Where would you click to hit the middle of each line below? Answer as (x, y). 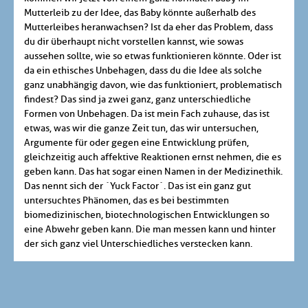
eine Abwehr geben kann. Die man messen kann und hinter (150, 230)
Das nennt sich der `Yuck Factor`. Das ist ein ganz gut (137, 186)
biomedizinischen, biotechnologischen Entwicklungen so (147, 215)
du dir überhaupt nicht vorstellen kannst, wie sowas (134, 42)
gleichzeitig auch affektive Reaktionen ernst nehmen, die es (153, 157)
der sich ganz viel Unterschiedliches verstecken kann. (138, 244)
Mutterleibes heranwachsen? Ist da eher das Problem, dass (148, 27)
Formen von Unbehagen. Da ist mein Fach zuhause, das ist (147, 114)
